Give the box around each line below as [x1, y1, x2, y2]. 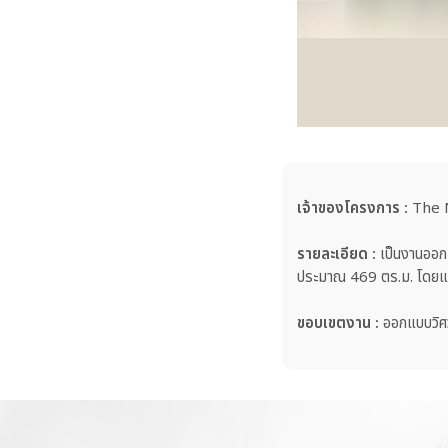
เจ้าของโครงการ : [297, 196, 408, 220]
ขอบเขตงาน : [297, 311, 379, 335]
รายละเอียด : [297, 242, 376, 266]
